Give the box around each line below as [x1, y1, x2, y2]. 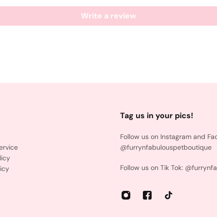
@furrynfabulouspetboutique [120, 142, 212, 152]
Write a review [81, 11, 136, 21]
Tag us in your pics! [120, 110, 193, 121]
